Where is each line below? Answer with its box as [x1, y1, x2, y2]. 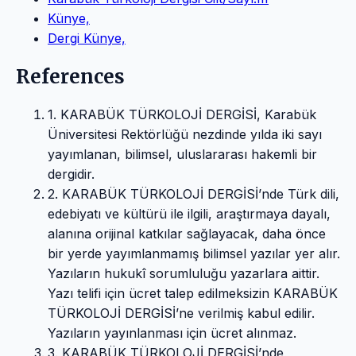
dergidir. [48, 166, 95, 183]
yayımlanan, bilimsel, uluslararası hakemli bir [48, 146, 317, 163]
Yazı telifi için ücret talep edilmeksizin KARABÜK [48, 285, 338, 302]
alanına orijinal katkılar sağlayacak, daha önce [48, 226, 326, 242]
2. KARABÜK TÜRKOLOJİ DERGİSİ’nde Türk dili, [48, 186, 339, 203]
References [16, 64, 125, 90]
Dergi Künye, [48, 30, 126, 47]
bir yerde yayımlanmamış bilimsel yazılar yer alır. [48, 246, 340, 262]
